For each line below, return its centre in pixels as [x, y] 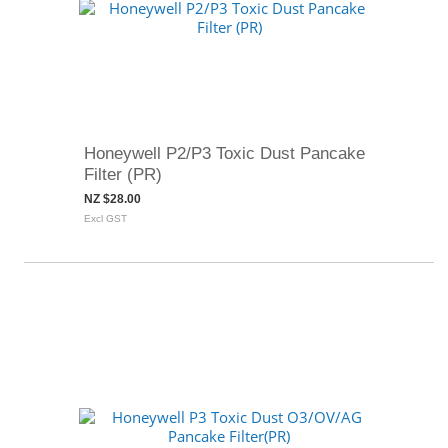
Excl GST [105, 218]
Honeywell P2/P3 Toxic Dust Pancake [224, 153]
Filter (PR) [123, 174]
